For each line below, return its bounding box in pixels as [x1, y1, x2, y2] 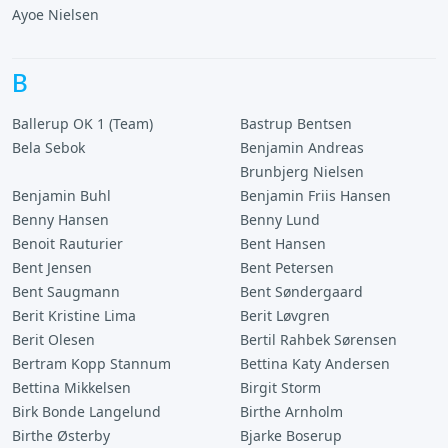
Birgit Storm [240, 378, 321, 397]
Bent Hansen [240, 234, 326, 253]
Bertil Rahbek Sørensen [240, 330, 397, 349]
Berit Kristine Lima [12, 306, 136, 325]
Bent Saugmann [12, 282, 120, 301]
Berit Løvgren [240, 306, 330, 325]
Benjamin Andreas [240, 138, 364, 157]
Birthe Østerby [12, 426, 110, 445]
